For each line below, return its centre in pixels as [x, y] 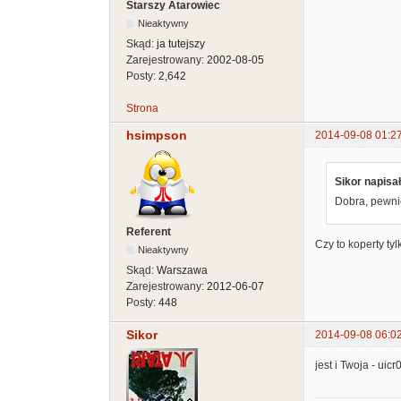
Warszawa [182, 270]
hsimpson [157, 135]
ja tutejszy [181, 43]
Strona [142, 108]
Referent [149, 231]
